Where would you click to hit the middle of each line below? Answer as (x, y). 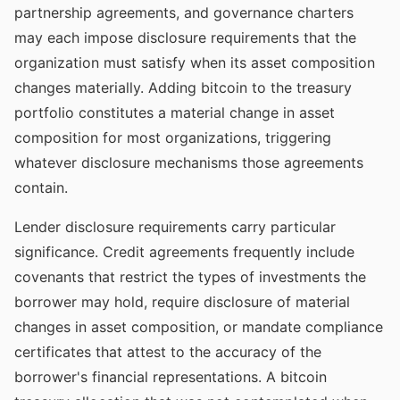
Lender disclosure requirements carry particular (175, 227)
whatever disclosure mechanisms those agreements (189, 162)
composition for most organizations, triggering (173, 137)
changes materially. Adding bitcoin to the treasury (183, 87)
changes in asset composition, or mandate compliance (199, 327)
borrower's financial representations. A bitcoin (171, 377)
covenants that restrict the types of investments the (190, 277)
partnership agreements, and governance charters (184, 12)
